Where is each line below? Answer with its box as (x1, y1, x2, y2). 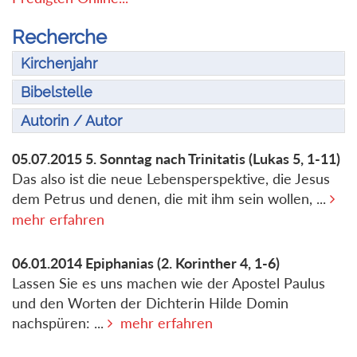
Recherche (12, 25, 107, 49)
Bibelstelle (21, 84, 92, 101)
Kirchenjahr (21, 55, 97, 73)
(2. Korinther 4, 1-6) (157, 254, 280, 273)
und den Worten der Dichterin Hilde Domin (12, 294, 288, 312)
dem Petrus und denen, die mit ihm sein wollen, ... (12, 190, 330, 208)
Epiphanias (85, 254, 154, 273)
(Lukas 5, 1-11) (249, 150, 340, 168)
